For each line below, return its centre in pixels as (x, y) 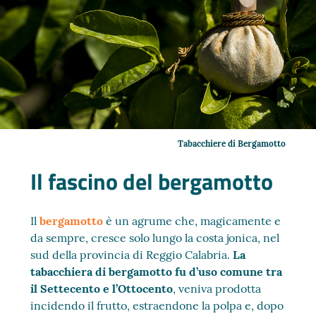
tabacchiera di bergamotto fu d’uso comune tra (157, 272)
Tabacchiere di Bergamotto (231, 144)
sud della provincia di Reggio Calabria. (132, 255)
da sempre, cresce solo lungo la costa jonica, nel (155, 238)
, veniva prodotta (217, 288)
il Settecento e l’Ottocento (102, 288)
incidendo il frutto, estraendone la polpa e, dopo (157, 305)
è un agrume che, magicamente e (194, 221)
